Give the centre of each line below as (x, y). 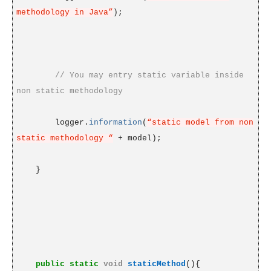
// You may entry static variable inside (149, 76)
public (50, 264)
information (115, 123)
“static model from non (200, 123)
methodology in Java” (64, 13)
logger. (72, 123)
